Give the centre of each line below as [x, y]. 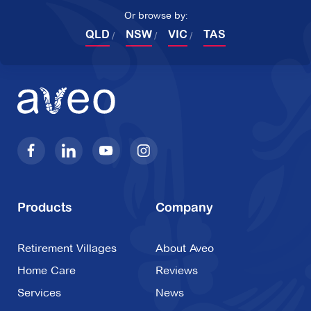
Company [184, 209]
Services [39, 293]
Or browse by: [155, 16]
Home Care [47, 271]
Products [45, 209]
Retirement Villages [67, 249]
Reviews [177, 271]
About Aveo [185, 249]
